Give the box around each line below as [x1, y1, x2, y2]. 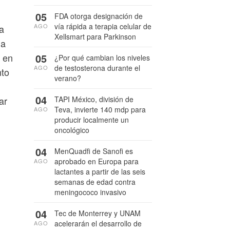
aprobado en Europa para [54, 156, 139, 166]
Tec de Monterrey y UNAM [54, 208, 141, 218]
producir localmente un [54, 114, 129, 125]
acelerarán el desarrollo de [54, 218, 142, 228]
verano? [54, 73, 81, 83]
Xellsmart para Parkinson [54, 31, 136, 42]
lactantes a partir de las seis [54, 166, 145, 177]
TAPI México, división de [54, 94, 133, 104]
